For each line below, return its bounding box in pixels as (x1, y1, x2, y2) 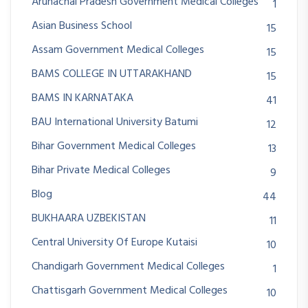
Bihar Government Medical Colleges (32, 137, 196, 156)
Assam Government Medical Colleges (32, 41, 204, 60)
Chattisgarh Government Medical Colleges (32, 282, 228, 300)
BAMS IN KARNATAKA (32, 89, 133, 108)
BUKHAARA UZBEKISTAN (32, 210, 146, 228)
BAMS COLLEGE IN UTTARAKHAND (32, 65, 192, 84)
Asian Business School (32, 17, 132, 36)
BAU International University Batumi (32, 113, 198, 132)
